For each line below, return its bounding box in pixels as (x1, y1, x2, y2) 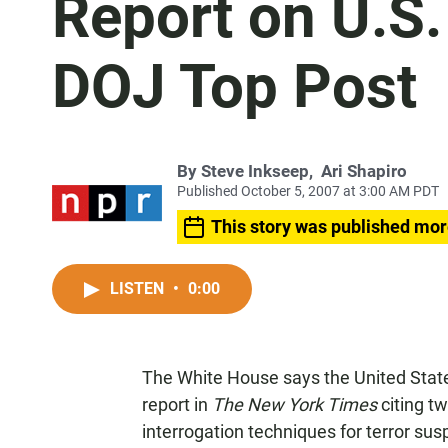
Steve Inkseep (201, 161, 309, 181)
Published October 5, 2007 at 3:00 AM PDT (177, 183, 439, 199)
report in (142, 394, 212, 415)
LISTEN (110, 279, 168, 298)
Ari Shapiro (321, 161, 407, 181)
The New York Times (212, 394, 377, 415)
